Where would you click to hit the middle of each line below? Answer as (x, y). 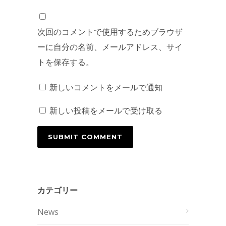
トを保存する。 (66, 62)
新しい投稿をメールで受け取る (106, 110)
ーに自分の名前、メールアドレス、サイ (110, 47)
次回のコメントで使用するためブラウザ (110, 32)
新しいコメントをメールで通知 (106, 87)
